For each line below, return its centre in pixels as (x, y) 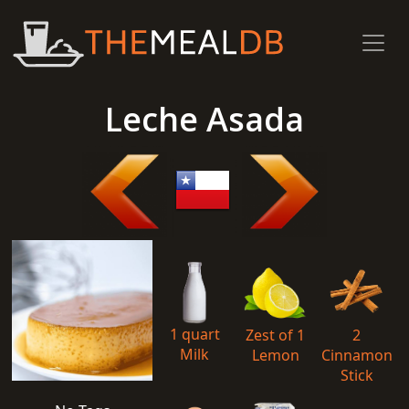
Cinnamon (357, 355)
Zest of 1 (275, 335)
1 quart (194, 334)
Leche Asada (204, 119)
